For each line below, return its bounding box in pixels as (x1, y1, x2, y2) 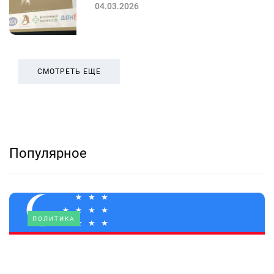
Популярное (9, 145, 87, 161)
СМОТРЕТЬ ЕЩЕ (37, 67, 101, 76)
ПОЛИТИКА (32, 215, 75, 222)
